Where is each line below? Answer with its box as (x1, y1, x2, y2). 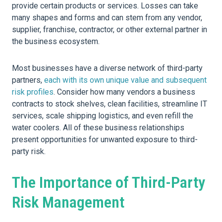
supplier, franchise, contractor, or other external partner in (12, 25, 207, 35)
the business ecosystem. (12, 37, 100, 47)
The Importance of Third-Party (12, 173, 205, 192)
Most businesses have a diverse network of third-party (12, 63, 203, 73)
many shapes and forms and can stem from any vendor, (12, 13, 202, 23)
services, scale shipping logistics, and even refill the (12, 111, 193, 121)
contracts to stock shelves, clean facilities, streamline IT (12, 99, 207, 109)
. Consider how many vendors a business (54, 87, 195, 97)
